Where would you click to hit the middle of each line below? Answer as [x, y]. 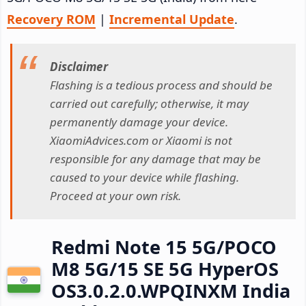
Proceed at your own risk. [115, 196]
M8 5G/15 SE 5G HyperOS [165, 268]
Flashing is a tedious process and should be [161, 85]
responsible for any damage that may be [155, 159]
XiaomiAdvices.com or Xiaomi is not [141, 141]
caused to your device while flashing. [144, 178]
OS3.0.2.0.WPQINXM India [171, 290]
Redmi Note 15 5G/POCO [164, 247]
